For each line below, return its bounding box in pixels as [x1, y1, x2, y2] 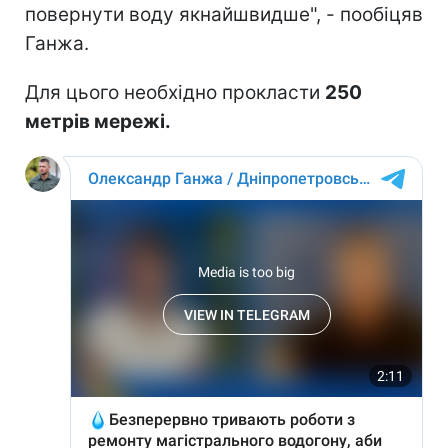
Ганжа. [25, 31, 89, 55]
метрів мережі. [25, 109, 171, 133]
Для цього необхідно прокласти [25, 80, 325, 104]
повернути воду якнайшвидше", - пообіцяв [25, 2, 423, 26]
